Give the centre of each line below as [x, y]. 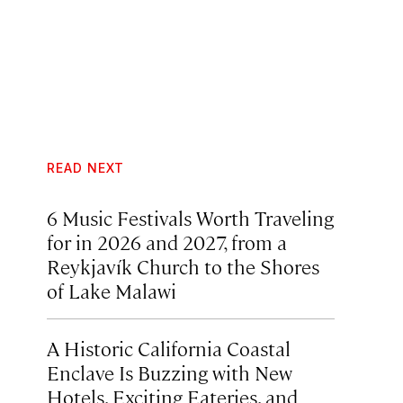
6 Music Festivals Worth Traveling [190, 217]
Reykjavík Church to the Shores [183, 266]
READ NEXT [85, 168]
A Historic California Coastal [169, 348]
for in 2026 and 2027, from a [167, 242]
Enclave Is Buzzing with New [170, 372]
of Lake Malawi [112, 290]
